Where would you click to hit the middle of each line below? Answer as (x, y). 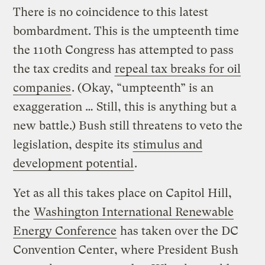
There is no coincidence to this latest (111, 12)
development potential (74, 163)
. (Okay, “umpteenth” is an (143, 88)
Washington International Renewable (134, 212)
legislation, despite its (73, 144)
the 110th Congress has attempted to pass (124, 50)
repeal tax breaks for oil (178, 69)
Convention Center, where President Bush (126, 250)
